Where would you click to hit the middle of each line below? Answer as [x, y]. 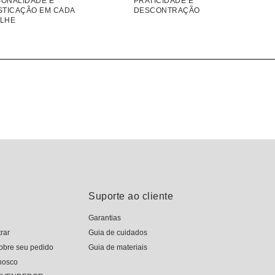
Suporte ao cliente [131, 196]
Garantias [105, 218]
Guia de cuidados [118, 232]
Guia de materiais [118, 247]
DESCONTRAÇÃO [167, 10]
